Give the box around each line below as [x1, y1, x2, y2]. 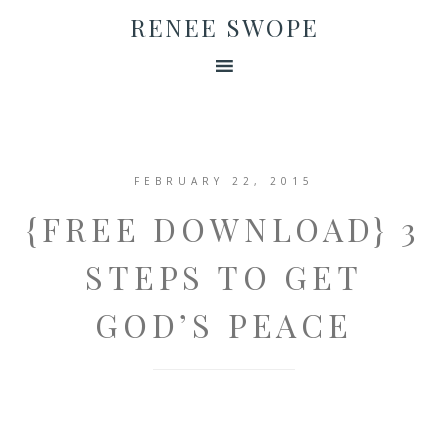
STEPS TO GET [85, 255, 363, 298]
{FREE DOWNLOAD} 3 [26, 207, 422, 250]
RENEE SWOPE [129, 11, 319, 43]
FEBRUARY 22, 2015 [134, 174, 314, 188]
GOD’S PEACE [95, 303, 353, 346]
